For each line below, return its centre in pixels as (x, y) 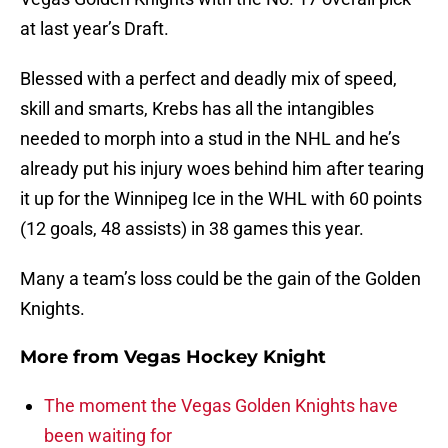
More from (72, 357)
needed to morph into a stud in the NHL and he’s (210, 139)
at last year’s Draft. (94, 29)
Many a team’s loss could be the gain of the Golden (220, 279)
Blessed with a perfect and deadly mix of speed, (208, 79)
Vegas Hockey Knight (225, 357)
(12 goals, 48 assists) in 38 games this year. (192, 229)
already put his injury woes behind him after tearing (222, 169)
